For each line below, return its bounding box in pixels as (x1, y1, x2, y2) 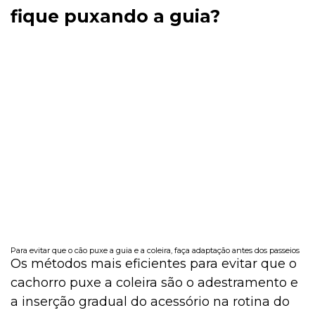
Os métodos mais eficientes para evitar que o (11, 256, 297, 272)
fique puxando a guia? (11, 5, 220, 27)
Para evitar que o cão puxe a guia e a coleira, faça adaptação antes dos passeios (11, 245, 300, 256)
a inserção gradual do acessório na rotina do (11, 294, 290, 310)
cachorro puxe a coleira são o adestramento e (11, 275, 298, 291)
